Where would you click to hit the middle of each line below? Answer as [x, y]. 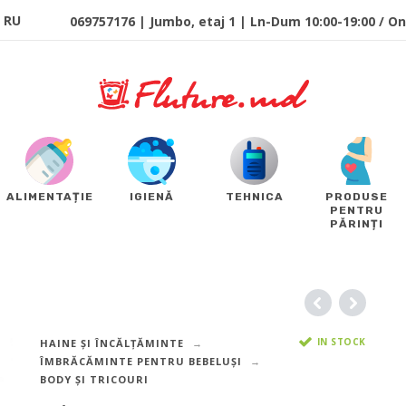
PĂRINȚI [357, 224]
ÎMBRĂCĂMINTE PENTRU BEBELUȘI [140, 362]
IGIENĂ [152, 197]
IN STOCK [341, 341]
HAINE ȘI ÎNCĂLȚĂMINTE [111, 343]
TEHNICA [254, 197]
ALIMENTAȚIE [49, 197]
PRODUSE [357, 197]
